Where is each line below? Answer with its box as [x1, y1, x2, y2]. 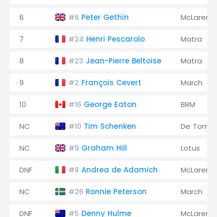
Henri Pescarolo [86, 34, 145, 44]
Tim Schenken [84, 121, 136, 131]
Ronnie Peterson [86, 186, 147, 197]
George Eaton [84, 99, 137, 109]
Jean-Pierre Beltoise [86, 56, 161, 66]
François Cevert [81, 77, 141, 88]
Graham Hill [81, 143, 127, 153]
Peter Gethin [81, 12, 129, 22]
